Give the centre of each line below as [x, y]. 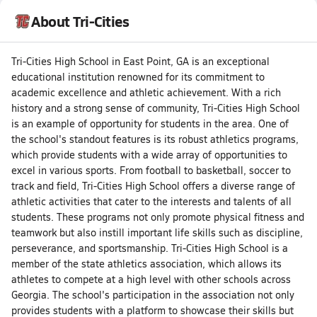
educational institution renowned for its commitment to [138, 77]
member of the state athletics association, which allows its [146, 264]
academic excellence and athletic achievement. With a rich [146, 93]
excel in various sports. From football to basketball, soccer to [151, 171]
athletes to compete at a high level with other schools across [151, 279]
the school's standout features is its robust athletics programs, [155, 139]
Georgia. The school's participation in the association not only [153, 295]
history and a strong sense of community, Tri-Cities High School [156, 108]
